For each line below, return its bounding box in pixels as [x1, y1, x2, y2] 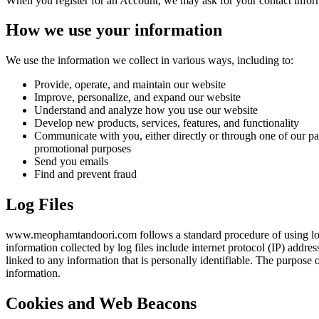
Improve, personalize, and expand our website [34, 91, 241, 104]
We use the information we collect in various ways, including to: [6, 54, 293, 67]
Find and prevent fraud [34, 168, 137, 181]
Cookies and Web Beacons [6, 294, 197, 313]
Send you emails [34, 155, 108, 168]
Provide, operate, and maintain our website [34, 78, 226, 91]
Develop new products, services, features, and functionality [34, 117, 299, 130]
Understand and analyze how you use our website [34, 104, 258, 117]
